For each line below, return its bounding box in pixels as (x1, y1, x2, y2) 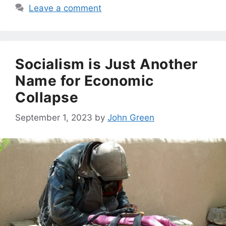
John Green (107, 112, 154, 123)
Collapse (15, 88, 78, 106)
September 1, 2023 (15, 112, 92, 123)
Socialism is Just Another (15, 55, 198, 73)
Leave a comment (29, 3, 102, 13)
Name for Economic (15, 72, 154, 89)
